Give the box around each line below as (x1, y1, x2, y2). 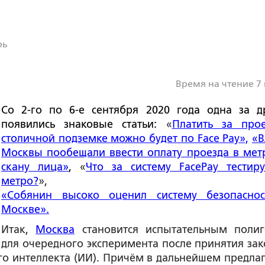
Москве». (1, 203, 49, 215)
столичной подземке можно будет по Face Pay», (1, 132, 249, 144)
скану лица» (1, 161, 69, 173)
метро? (1, 175, 38, 187)
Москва (35, 224, 75, 235)
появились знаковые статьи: (1, 118, 166, 130)
